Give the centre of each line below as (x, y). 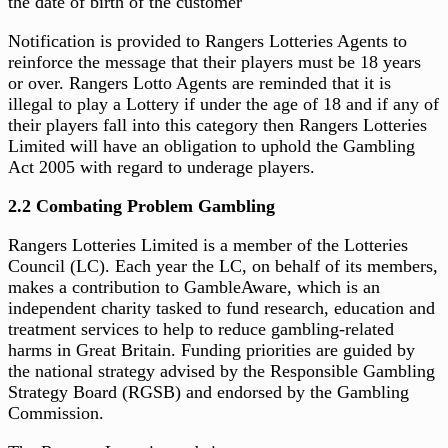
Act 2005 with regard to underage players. (161, 167)
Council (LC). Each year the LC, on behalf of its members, (223, 266)
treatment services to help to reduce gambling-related (201, 329)
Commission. (56, 413)
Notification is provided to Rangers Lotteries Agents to (207, 41)
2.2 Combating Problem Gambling (141, 206)
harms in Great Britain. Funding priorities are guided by (211, 350)
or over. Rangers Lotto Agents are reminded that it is (199, 83)
